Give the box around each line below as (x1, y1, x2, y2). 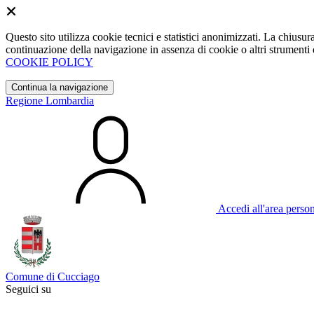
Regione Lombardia (6, 95, 94, 107)
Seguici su (6, 283, 51, 295)
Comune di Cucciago (6, 271, 100, 282)
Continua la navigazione (11, 82, 108, 93)
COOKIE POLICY (6, 56, 93, 68)
